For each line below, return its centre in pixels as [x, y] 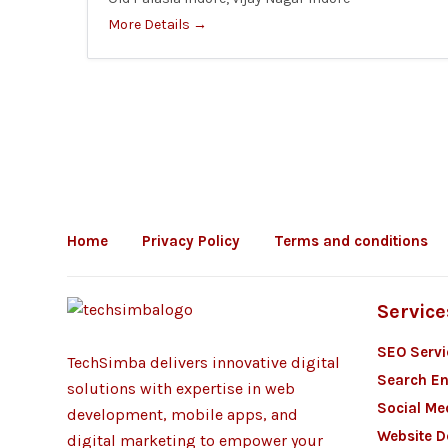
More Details [150, 24]
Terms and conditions [351, 241]
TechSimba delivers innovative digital [203, 362]
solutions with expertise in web [181, 388]
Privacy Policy [191, 241]
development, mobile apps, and [182, 414]
